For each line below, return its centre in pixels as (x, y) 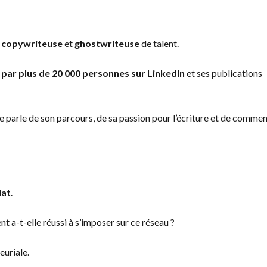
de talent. (159, 43)
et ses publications (223, 73)
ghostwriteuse (107, 43)
